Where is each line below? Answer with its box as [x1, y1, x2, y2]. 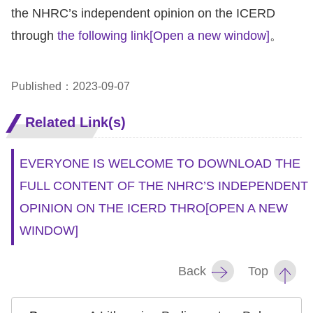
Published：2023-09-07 [11, 80, 130, 92]
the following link [54, 29, 150, 43]
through [11, 29, 54, 43]
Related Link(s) [25, 115, 126, 130]
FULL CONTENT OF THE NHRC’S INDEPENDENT [20, 179, 308, 193]
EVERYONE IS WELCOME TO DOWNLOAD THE [20, 156, 300, 170]
